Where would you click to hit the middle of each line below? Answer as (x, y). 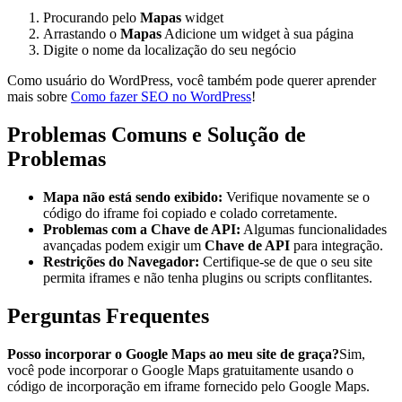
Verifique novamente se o (296, 197)
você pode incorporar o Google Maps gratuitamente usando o (180, 370)
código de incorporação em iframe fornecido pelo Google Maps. (188, 386)
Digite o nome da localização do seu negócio (170, 49)
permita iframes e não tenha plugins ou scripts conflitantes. (208, 277)
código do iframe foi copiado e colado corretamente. (190, 213)
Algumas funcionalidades (314, 229)
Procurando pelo (92, 17)
